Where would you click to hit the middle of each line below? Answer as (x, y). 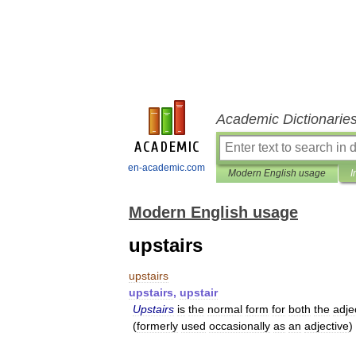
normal (225, 309)
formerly (157, 326)
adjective (327, 326)
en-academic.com (166, 168)
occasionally (240, 326)
